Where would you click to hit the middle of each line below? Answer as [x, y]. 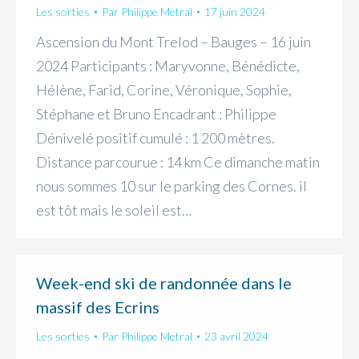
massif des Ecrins [98, 307]
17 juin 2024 [235, 12]
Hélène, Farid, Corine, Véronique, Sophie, [164, 90]
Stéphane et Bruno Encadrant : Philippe [156, 114]
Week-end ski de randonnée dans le [164, 283]
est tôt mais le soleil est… [114, 210]
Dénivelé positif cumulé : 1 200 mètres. [155, 138]
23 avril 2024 [236, 336]
